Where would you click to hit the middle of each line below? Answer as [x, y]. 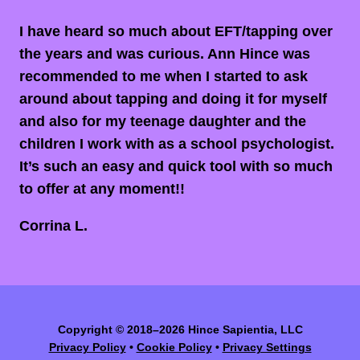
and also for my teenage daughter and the [163, 121]
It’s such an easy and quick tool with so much [176, 166]
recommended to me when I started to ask [164, 76]
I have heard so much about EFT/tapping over [176, 31]
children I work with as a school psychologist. [177, 144]
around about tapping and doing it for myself [173, 99]
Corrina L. [53, 226]
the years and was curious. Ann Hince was [165, 54]
